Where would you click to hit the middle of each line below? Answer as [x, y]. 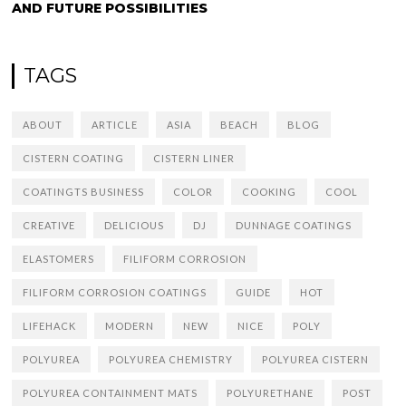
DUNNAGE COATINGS [294, 225]
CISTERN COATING [74, 158]
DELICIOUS [135, 225]
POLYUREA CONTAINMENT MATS [111, 393]
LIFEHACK [50, 326]
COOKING [270, 192]
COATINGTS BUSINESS [84, 192]
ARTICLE [115, 125]
